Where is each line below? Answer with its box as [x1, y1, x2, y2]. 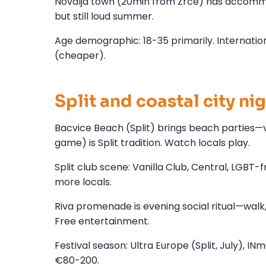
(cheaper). [55, 48, 106, 62]
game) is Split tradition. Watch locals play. [55, 135, 250, 150]
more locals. [55, 175, 112, 189]
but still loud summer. [55, 9, 154, 23]
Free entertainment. [55, 214, 150, 228]
